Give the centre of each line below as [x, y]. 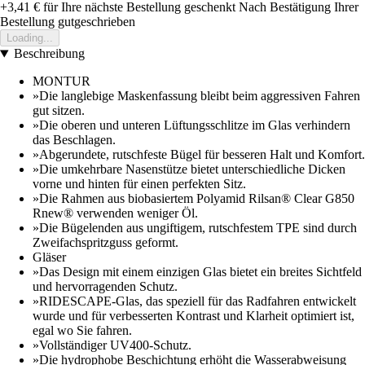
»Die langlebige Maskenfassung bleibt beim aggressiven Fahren [196, 96]
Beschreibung [49, 54]
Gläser [49, 257]
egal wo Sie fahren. [82, 331]
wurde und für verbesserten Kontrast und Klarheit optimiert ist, [193, 316]
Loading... [30, 38]
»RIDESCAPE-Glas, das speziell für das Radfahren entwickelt [194, 301]
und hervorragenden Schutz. [105, 287]
